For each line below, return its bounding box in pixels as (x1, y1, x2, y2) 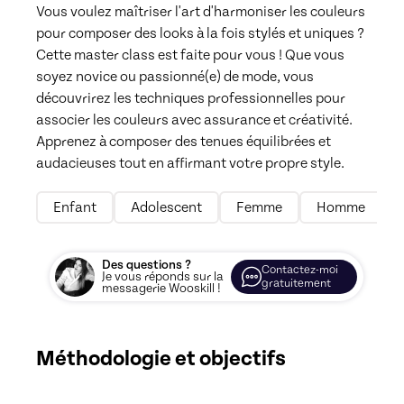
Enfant (53, 199, 96, 216)
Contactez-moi (262, 263, 338, 277)
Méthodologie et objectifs (36, 345, 286, 372)
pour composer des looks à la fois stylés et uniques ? (36, 24, 364, 41)
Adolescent (131, 199, 202, 216)
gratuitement (262, 277, 331, 290)
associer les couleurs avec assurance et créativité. (36, 111, 353, 128)
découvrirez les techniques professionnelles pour (36, 89, 345, 106)
